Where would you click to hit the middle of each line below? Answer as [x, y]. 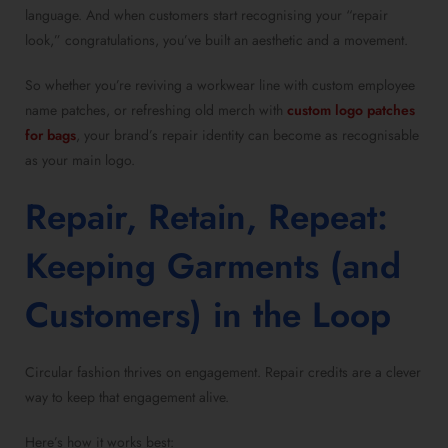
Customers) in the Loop [208, 315]
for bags [50, 135]
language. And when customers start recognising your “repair [206, 15]
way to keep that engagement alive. [127, 397]
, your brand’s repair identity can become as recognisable [247, 135]
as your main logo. [80, 160]
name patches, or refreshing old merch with [156, 110]
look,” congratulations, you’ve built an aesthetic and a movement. [216, 40]
